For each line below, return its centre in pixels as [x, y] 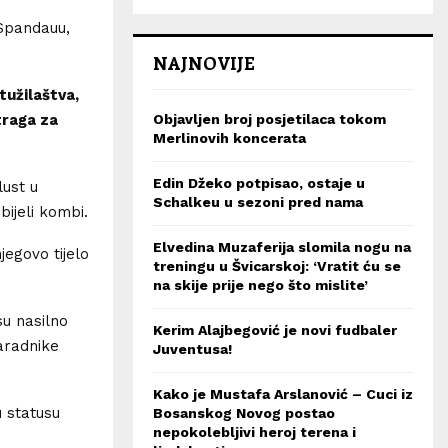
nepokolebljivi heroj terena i [254, 432]
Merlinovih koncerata [229, 138]
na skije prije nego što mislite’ [260, 285]
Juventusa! [192, 349]
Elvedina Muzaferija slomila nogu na [282, 247]
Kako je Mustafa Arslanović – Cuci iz [283, 394]
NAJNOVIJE [204, 63]
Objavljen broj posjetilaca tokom [269, 119]
